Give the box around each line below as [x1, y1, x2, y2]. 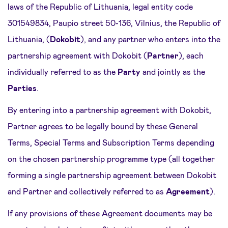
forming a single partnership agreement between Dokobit [8, 170, 216, 180]
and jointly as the [140, 67, 205, 76]
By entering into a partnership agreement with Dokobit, [8, 105, 211, 115]
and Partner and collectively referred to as [8, 186, 166, 196]
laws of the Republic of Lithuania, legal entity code [8, 2, 193, 11]
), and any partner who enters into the [80, 34, 220, 44]
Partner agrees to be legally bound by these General [8, 121, 198, 131]
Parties [8, 83, 37, 93]
